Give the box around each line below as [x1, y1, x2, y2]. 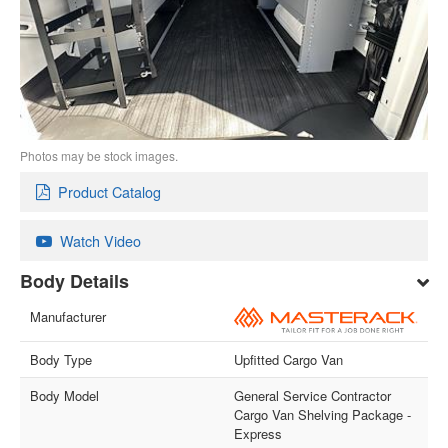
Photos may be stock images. [20, 146, 179, 164]
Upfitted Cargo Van [234, 350, 343, 370]
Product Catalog [58, 181, 162, 203]
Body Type [30, 350, 93, 370]
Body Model [30, 386, 100, 406]
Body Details [20, 267, 130, 294]
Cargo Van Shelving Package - [234, 405, 411, 425]
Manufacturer [30, 306, 107, 326]
